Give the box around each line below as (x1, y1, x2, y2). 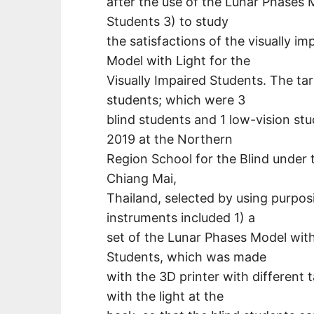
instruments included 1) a (107, 210, 255, 225)
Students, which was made (107, 249, 266, 264)
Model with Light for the (107, 53, 250, 68)
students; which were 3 (107, 92, 245, 107)
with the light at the (107, 288, 224, 303)
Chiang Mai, (107, 170, 177, 186)
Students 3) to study (107, 13, 228, 29)
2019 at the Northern (107, 131, 233, 146)
